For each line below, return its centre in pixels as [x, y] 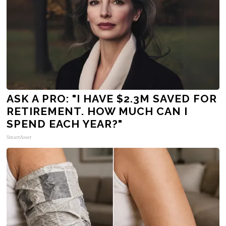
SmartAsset [19, 137]
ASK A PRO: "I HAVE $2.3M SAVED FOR [112, 98]
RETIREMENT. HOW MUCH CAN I [97, 111]
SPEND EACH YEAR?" [65, 124]
